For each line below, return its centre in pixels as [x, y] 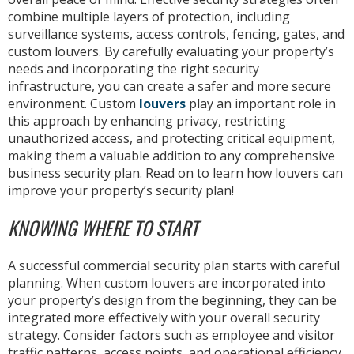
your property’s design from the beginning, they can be [172, 300]
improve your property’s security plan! [121, 190]
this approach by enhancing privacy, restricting [147, 121]
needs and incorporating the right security [134, 68]
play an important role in [261, 103]
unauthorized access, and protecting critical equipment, [171, 138]
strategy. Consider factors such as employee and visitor [171, 335]
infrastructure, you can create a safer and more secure [169, 86]
